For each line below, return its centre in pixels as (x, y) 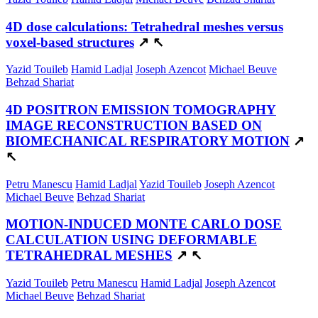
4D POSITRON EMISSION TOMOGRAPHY (141, 109)
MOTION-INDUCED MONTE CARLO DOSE (144, 224)
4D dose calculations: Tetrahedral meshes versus (144, 26)
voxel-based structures (70, 42)
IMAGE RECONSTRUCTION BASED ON (134, 125)
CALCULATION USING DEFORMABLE (131, 240)
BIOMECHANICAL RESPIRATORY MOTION (148, 141)
